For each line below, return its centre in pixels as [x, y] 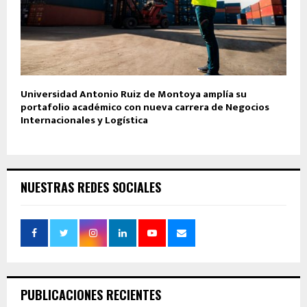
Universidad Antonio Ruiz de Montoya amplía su [134, 95]
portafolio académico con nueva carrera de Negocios [145, 108]
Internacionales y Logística [84, 121]
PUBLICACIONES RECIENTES [91, 295]
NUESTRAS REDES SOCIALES [91, 187]
